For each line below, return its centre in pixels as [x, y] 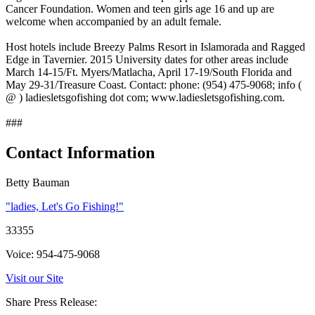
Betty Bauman [38, 182]
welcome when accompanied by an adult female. [114, 21]
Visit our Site [34, 278]
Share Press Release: [51, 302]
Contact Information [80, 152]
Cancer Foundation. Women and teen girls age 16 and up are [140, 8]
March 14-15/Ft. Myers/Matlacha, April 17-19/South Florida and [149, 72]
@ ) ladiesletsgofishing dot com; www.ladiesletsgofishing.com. [145, 97]
